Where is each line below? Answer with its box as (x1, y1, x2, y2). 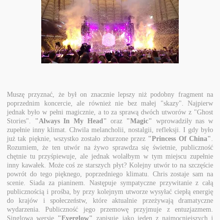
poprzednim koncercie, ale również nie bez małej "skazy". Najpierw (7, 99, 213, 107)
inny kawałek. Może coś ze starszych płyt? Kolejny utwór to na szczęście (7, 161, 213, 169)
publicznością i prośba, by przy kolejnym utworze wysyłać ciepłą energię (7, 188, 213, 195)
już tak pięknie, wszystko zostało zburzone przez (7, 135, 148, 142)
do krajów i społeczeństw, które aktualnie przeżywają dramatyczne (7, 196, 213, 204)
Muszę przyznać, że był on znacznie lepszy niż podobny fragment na (7, 90, 213, 98)
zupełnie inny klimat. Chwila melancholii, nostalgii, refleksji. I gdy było (7, 126, 213, 134)
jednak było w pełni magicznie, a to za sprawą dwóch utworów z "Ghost (7, 108, 213, 116)
